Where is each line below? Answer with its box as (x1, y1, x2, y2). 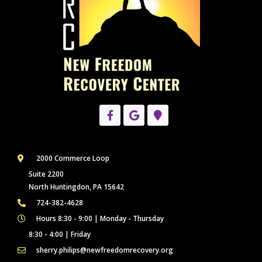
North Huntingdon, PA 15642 (29, 182, 124, 192)
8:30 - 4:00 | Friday (29, 229, 91, 240)
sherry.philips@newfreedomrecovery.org (36, 245, 173, 256)
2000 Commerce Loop (36, 153, 109, 164)
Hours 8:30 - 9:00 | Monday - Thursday (36, 213, 164, 224)
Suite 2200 (29, 169, 64, 180)
